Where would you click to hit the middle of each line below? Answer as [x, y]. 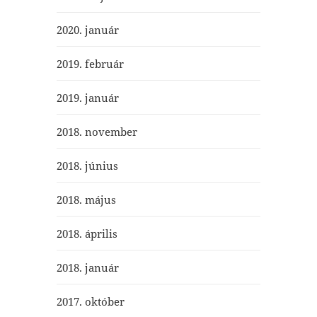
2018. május [86, 199]
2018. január [87, 267]
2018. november [97, 131]
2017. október [90, 301]
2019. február [90, 63]
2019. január [87, 97]
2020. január [87, 29]
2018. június [87, 165]
